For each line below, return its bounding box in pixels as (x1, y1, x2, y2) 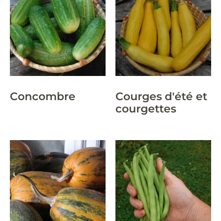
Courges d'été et (115, 89, 207, 103)
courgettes (115, 102, 176, 115)
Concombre (10, 89, 75, 103)
